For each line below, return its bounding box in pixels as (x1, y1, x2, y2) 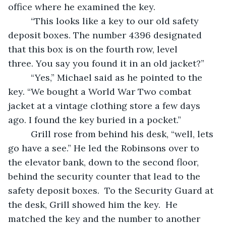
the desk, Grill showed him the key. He (8, 198, 180, 210)
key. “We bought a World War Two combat (8, 85, 194, 97)
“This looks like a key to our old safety (18, 15, 31, 27)
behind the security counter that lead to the (8, 170, 203, 182)
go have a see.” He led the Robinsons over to (8, 142, 202, 154)
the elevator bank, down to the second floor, (8, 156, 201, 168)
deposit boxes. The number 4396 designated (8, 29, 204, 41)
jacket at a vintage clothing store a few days (8, 99, 203, 111)
